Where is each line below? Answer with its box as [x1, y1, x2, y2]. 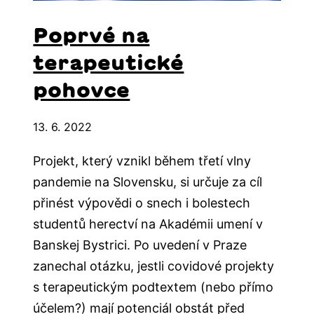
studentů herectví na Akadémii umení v [33, 216, 264, 231]
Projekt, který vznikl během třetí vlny [33, 153, 252, 168]
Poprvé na [33, 25, 150, 46]
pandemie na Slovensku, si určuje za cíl [33, 174, 263, 189]
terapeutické [33, 52, 184, 73]
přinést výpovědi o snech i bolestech [33, 195, 251, 210]
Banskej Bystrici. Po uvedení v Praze [33, 237, 247, 252]
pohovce [33, 79, 130, 100]
